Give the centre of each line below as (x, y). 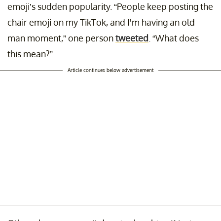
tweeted (132, 38)
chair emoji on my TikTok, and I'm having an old (101, 22)
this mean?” (30, 54)
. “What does (174, 38)
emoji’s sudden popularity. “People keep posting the (110, 7)
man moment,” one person (61, 38)
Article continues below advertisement (110, 70)
